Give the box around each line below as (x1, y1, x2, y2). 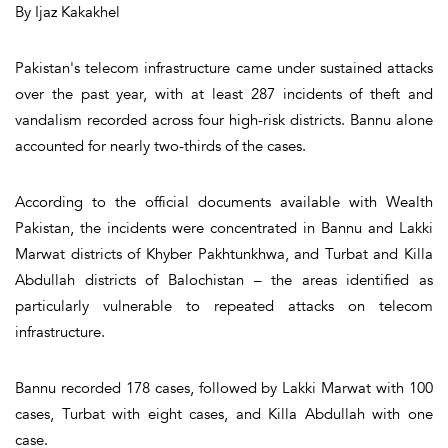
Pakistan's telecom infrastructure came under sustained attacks (15, 57, 433, 78)
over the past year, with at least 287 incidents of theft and (15, 83, 433, 104)
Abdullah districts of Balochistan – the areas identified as (15, 269, 433, 290)
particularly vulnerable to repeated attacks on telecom (15, 295, 433, 316)
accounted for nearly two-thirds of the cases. (15, 135, 306, 156)
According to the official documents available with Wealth (15, 191, 433, 212)
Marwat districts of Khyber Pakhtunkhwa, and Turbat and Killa (15, 243, 433, 264)
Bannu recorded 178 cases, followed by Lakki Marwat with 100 (15, 377, 433, 398)
